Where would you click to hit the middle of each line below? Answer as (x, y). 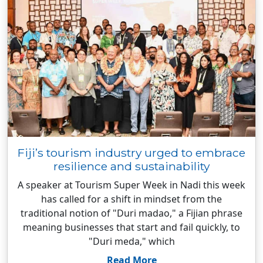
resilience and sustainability (131, 166)
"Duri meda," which (131, 241)
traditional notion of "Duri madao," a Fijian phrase (131, 213)
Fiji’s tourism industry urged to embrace (131, 153)
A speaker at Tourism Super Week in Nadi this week (131, 185)
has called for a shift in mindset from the (131, 199)
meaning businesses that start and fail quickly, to (131, 227)
